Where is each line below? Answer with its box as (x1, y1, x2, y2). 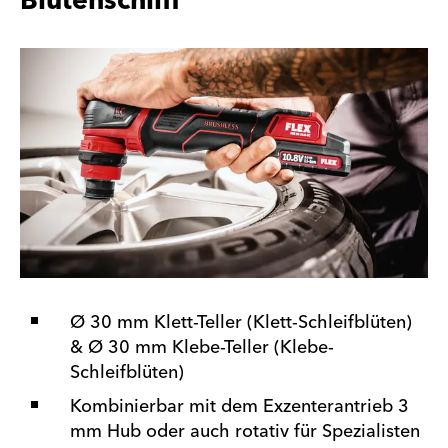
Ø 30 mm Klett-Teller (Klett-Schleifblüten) (69, 306, 412, 338)
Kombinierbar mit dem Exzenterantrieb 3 (69, 390, 409, 422)
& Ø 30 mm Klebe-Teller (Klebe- (69, 331, 334, 363)
